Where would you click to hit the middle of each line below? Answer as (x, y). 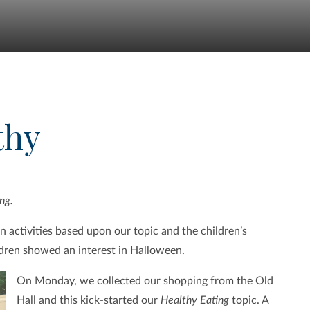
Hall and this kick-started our (88, 301)
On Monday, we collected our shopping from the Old (145, 281)
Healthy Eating (196, 301)
